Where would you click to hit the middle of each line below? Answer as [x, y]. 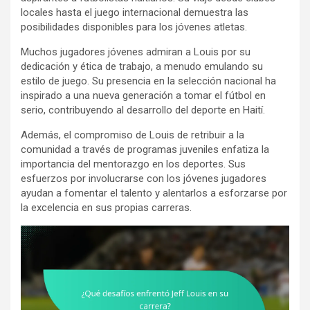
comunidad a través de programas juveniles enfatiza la [145, 150]
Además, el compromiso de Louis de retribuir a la [133, 135]
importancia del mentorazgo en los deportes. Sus [133, 164]
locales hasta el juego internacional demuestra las [135, 13]
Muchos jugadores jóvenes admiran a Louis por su [136, 52]
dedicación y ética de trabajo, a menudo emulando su [142, 67]
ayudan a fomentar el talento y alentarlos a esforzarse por [154, 193]
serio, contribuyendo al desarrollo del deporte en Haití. [143, 110]
